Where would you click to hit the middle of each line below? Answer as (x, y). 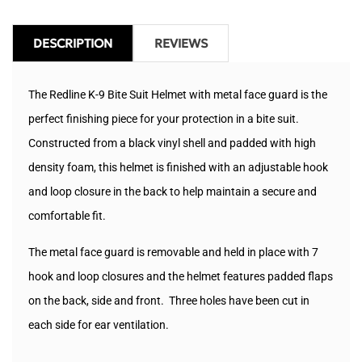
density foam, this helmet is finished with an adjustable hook (178, 168)
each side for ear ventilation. (99, 325)
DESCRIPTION (73, 44)
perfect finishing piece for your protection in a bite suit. (164, 119)
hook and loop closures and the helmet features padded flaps (181, 277)
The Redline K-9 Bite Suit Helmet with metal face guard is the (178, 95)
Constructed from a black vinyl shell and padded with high (172, 143)
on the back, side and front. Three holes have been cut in (169, 301)
